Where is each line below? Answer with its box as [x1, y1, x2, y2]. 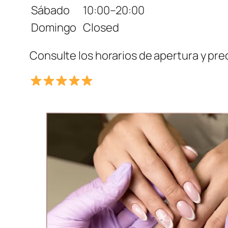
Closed [83, 20, 119, 36]
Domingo [31, 20, 77, 36]
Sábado [31, 3, 70, 18]
